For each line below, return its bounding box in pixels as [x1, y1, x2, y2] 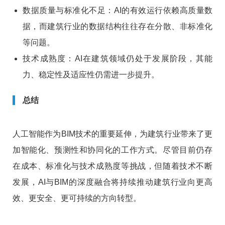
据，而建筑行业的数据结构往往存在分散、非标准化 [23, 22, 212, 31]
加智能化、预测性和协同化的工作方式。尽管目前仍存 [13, 146, 212, 155]
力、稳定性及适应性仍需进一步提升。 [23, 70, 159, 79]
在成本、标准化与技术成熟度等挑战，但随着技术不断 [13, 162, 212, 171]
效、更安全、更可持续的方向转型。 [13, 194, 141, 203]
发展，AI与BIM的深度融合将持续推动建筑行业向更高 [13, 178, 212, 187]
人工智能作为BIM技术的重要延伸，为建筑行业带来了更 [13, 130, 212, 139]
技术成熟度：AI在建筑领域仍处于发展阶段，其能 [23, 54, 212, 63]
